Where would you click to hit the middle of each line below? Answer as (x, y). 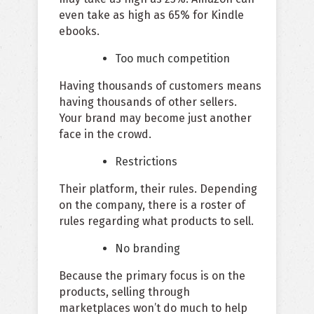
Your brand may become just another (155, 118)
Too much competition (172, 59)
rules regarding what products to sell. (156, 221)
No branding (148, 249)
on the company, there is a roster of (152, 205)
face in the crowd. (105, 135)
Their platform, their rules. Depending (158, 189)
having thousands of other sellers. (148, 102)
